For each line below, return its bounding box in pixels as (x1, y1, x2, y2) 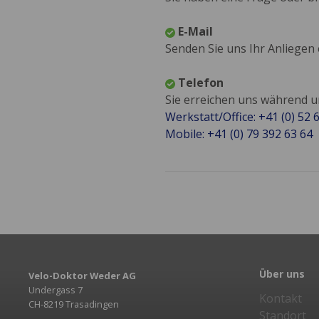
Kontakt (258, 291, 302, 307)
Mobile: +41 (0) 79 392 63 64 (165, 126, 313, 142)
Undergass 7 (28, 283, 83, 297)
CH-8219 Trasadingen (28, 298, 119, 311)
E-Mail (178, 23, 213, 40)
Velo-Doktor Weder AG (28, 269, 136, 283)
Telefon (178, 75, 224, 91)
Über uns (258, 267, 305, 281)
